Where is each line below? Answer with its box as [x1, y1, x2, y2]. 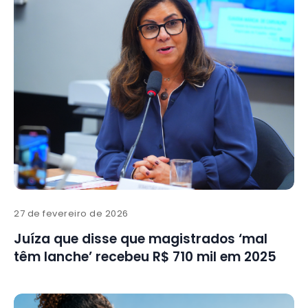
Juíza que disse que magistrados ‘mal [14, 230, 267, 249]
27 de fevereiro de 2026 [14, 207, 129, 221]
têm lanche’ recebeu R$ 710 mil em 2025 [14, 247, 276, 267]
